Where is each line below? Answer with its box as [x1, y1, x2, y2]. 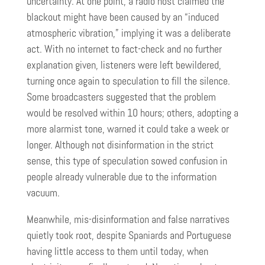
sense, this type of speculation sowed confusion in [27, 154, 227, 168]
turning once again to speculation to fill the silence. [27, 75, 230, 88]
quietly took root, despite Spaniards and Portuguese [27, 229, 231, 243]
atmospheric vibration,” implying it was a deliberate [27, 27, 231, 40]
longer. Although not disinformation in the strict [27, 138, 214, 152]
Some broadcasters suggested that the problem [27, 91, 216, 104]
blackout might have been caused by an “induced [27, 11, 219, 24]
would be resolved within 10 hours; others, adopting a [27, 106, 238, 120]
